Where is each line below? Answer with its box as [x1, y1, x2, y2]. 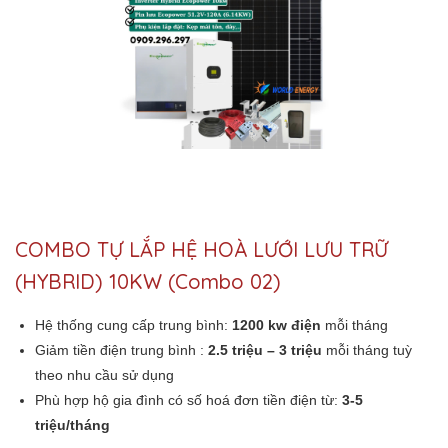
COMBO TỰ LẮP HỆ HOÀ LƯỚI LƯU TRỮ [15, 237, 388, 263]
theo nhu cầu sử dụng [35, 367, 174, 384]
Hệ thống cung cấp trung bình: [35, 317, 232, 334]
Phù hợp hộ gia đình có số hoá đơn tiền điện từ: [35, 392, 342, 409]
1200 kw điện [232, 317, 321, 334]
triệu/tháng [35, 417, 110, 434]
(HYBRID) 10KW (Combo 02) [15, 269, 281, 295]
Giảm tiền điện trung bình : [35, 342, 208, 359]
